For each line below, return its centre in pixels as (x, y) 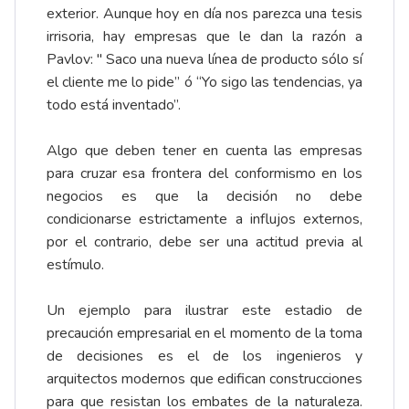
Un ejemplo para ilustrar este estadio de (204, 311)
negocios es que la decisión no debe (204, 197)
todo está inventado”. (114, 105)
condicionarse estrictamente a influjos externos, (204, 220)
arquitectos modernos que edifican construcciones (204, 379)
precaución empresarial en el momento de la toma (204, 334)
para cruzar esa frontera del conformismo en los (204, 174)
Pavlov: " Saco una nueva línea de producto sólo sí (204, 60)
